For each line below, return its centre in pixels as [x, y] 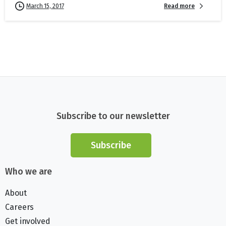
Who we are [29, 172]
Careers [20, 207]
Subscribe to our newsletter [113, 117]
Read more [179, 6]
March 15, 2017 [45, 6]
